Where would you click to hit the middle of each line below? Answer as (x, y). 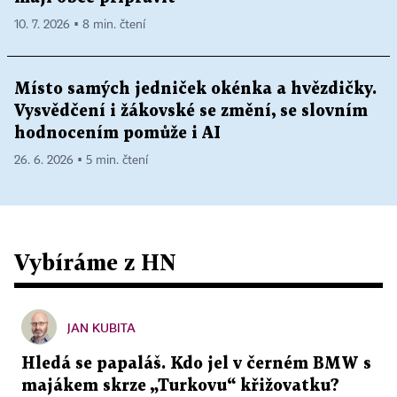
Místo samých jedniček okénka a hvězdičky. (195, 89)
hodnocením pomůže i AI (117, 133)
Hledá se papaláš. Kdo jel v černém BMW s (196, 363)
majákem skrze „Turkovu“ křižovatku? (180, 385)
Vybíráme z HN (95, 261)
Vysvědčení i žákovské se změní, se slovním (191, 111)
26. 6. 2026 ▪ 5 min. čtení (81, 160)
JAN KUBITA (101, 327)
